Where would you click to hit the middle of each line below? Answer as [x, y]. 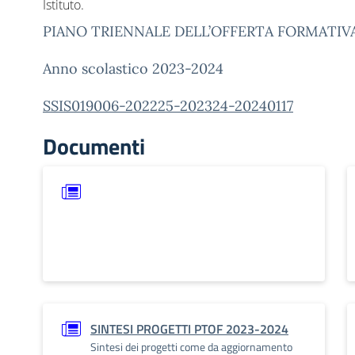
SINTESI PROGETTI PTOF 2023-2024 [189, 328]
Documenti [94, 146]
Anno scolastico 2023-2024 [133, 68]
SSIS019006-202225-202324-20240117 [168, 105]
